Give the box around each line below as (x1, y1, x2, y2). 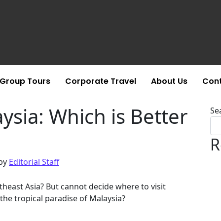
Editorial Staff (9, 156, 59, 167)
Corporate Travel (65, 75, 136, 87)
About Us (150, 75, 187, 87)
